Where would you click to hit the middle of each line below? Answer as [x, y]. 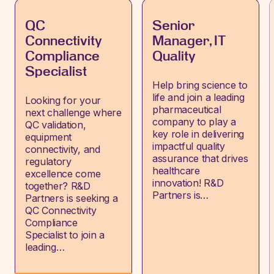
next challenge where [73, 113]
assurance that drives [200, 158]
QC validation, [56, 125]
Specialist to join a [65, 235]
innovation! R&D [188, 183]
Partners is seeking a [72, 198]
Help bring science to [200, 85]
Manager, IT [189, 41]
